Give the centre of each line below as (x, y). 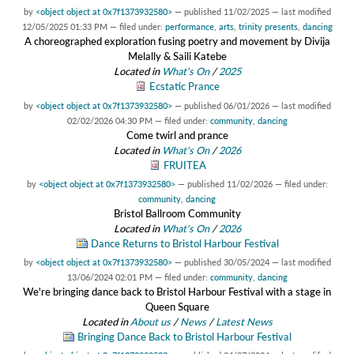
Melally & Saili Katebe (177, 56)
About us (150, 321)
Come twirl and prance (177, 135)
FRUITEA (185, 165)
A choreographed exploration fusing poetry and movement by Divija (177, 41)
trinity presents (268, 27)
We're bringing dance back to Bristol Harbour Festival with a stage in (177, 291)
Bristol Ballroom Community (177, 213)
